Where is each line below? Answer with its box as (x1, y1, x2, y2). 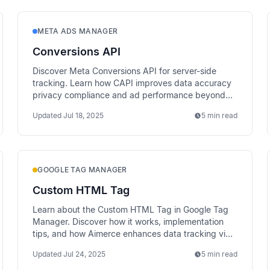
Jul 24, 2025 (63, 250, 106, 259)
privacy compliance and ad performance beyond (33, 90, 226, 100)
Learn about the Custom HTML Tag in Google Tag (33, 204, 229, 215)
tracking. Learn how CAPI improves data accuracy (33, 78, 232, 88)
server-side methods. (33, 240, 116, 251)
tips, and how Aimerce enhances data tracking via (33, 228, 231, 239)
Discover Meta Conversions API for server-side (33, 66, 217, 76)
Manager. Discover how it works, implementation (33, 216, 224, 227)
